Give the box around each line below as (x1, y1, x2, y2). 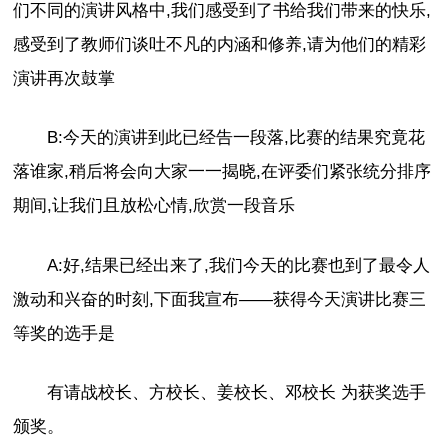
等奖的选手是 (13, 323, 116, 343)
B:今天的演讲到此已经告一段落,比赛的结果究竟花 (47, 128, 426, 148)
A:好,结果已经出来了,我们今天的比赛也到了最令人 (47, 255, 431, 275)
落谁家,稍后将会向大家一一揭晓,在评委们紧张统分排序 (13, 162, 432, 182)
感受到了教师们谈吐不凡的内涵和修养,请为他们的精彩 (13, 34, 427, 54)
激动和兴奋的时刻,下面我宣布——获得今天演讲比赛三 (13, 289, 427, 309)
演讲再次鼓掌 (13, 68, 116, 88)
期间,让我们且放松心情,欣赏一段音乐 (13, 196, 296, 216)
